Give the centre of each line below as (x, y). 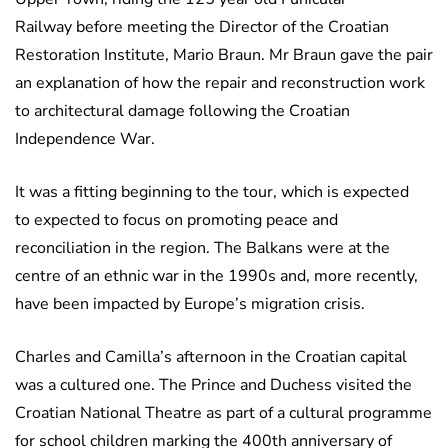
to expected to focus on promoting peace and (176, 220)
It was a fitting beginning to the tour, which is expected (212, 192)
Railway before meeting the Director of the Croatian (202, 27)
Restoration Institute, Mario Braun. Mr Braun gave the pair (224, 55)
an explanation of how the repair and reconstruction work (220, 83)
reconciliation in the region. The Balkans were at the (202, 248)
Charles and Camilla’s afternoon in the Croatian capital (211, 357)
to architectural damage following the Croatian (182, 111)
